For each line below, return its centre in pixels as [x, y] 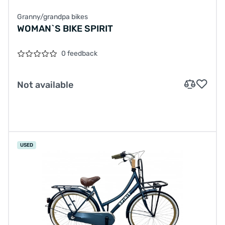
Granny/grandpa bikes [52, 17]
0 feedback [79, 53]
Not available [45, 85]
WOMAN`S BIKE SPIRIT [65, 28]
